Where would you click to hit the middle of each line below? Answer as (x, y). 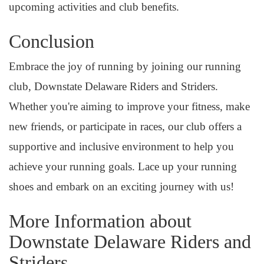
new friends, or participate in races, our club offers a (125, 126)
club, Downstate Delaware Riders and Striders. (113, 86)
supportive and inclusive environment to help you (121, 146)
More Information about (100, 221)
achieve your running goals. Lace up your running (123, 166)
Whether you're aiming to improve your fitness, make (129, 106)
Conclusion (52, 41)
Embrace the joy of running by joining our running (125, 66)
